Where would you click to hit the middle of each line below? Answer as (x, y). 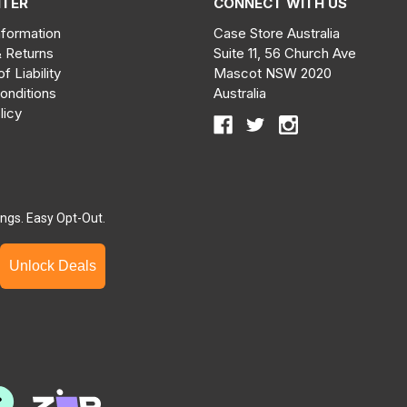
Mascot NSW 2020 (273, 73)
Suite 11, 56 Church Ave (285, 53)
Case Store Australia (277, 33)
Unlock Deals (77, 265)
